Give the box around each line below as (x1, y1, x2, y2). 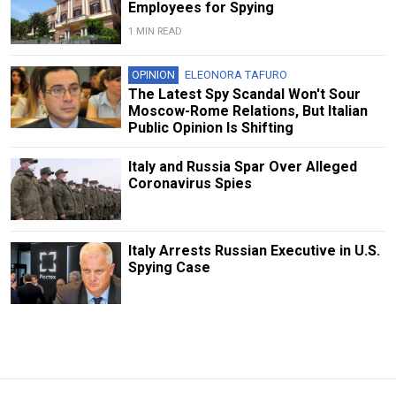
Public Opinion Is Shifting (127, 119, 293, 137)
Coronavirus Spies (127, 175, 252, 193)
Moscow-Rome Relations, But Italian (127, 103, 368, 120)
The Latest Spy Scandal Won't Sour (127, 86, 361, 103)
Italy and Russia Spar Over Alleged (127, 158, 357, 176)
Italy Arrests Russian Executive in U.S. (127, 242, 380, 260)
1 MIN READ (127, 25, 182, 37)
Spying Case (127, 259, 210, 277)
